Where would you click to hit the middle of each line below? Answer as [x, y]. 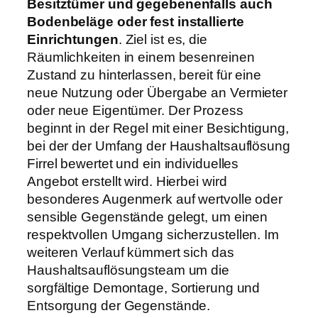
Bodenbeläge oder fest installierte [136, 22]
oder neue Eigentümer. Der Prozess [135, 111]
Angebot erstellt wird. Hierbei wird [127, 182]
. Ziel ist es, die [163, 40]
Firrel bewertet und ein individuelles [133, 164]
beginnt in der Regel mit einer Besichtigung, [158, 128]
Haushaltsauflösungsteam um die [128, 270]
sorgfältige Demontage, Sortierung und [144, 288]
